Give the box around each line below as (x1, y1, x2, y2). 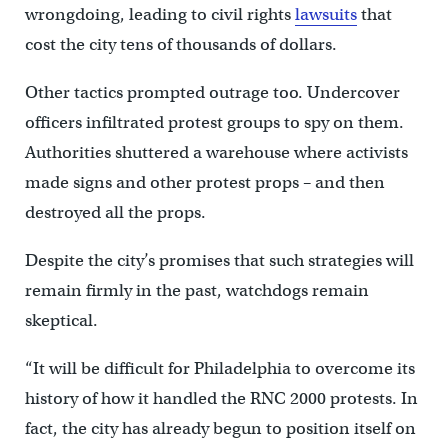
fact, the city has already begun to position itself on (24, 417, 416, 439)
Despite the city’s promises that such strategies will (24, 249, 414, 271)
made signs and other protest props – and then (24, 171, 385, 193)
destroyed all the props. (24, 201, 206, 223)
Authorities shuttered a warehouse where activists (24, 141, 408, 163)
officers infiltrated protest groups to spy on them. (24, 111, 404, 133)
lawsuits (294, 3, 357, 25)
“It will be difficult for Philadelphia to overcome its (24, 357, 415, 379)
